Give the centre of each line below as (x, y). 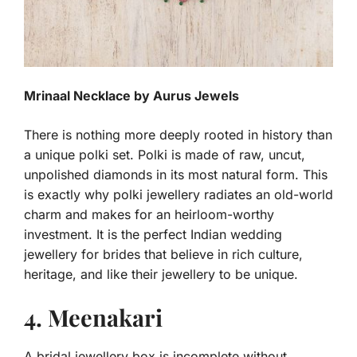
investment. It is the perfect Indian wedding (153, 234)
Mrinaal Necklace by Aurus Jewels (131, 95)
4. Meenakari (93, 317)
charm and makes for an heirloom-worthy (149, 214)
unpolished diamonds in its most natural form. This (176, 174)
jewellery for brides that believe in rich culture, (163, 254)
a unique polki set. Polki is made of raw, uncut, (165, 154)
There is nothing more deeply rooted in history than (178, 134)
